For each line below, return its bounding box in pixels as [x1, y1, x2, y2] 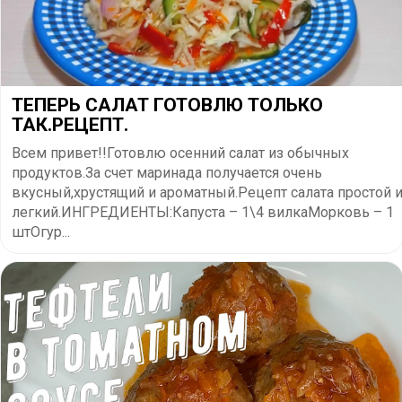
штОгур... [12, 223, 70, 240]
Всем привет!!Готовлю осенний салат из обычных [12, 144, 349, 162]
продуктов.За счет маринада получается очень [12, 163, 322, 181]
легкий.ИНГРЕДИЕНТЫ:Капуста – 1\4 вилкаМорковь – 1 [12, 203, 394, 221]
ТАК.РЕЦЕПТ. [12, 113, 128, 135]
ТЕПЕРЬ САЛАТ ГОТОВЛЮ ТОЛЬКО [12, 93, 323, 116]
